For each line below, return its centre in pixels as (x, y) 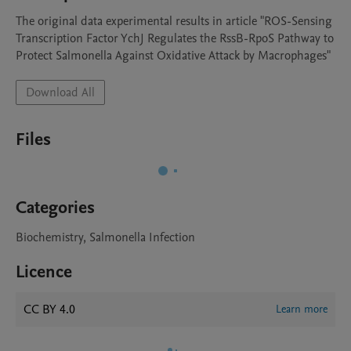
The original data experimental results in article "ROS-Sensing (174, 21)
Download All (60, 92)
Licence (44, 272)
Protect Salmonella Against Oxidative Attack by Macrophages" (173, 56)
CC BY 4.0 (49, 309)
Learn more (302, 309)
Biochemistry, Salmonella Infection (105, 237)
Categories (55, 208)
